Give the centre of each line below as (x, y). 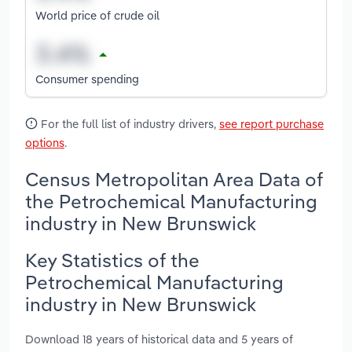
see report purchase (271, 124)
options (45, 143)
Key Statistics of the (112, 260)
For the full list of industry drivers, (128, 124)
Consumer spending (87, 79)
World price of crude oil (97, 15)
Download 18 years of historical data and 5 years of (159, 339)
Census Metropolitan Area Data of (174, 179)
